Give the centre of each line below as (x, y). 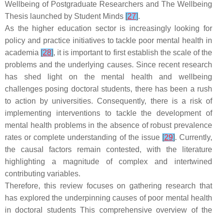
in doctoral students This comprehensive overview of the (108, 210)
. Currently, (193, 137)
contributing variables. (43, 174)
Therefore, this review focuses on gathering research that (108, 186)
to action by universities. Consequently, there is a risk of (108, 101)
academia (23, 53)
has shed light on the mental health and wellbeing (108, 77)
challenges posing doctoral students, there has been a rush (108, 89)
